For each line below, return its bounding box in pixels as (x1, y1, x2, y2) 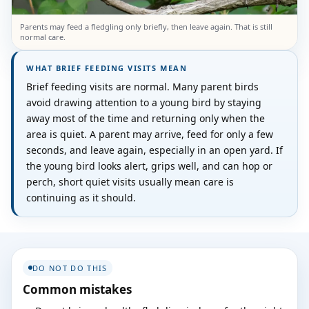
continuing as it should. (26, 191, 136, 205)
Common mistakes (23, 281, 132, 297)
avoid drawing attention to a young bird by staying (26, 96, 261, 110)
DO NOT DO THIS (32, 262, 108, 273)
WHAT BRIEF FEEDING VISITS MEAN (26, 63, 188, 74)
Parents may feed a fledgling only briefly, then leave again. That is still (20, 21, 272, 32)
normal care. (20, 32, 66, 43)
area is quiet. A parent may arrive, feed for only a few (26, 128, 273, 141)
